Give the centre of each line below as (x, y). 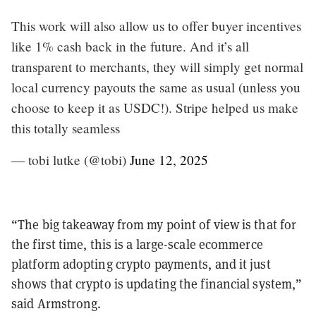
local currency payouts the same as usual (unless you (156, 87)
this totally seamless (66, 128)
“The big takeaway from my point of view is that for (154, 224)
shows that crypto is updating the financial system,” (157, 284)
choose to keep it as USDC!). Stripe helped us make (155, 107)
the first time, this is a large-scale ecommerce (137, 244)
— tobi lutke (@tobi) (71, 159)
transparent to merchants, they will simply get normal (157, 66)
